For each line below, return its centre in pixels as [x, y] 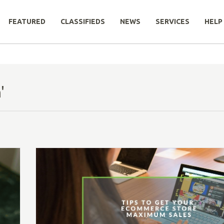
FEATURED [27, 21]
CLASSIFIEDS [83, 21]
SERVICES [172, 21]
